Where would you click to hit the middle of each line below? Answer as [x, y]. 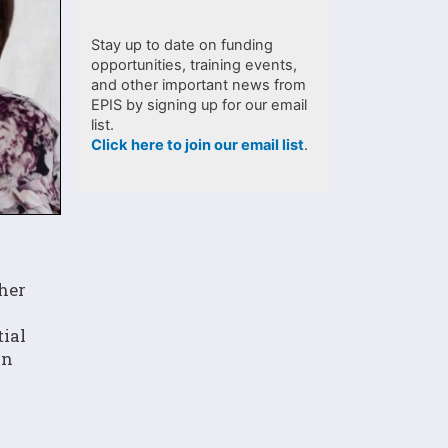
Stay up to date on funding [182, 44]
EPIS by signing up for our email [199, 104]
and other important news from [198, 84]
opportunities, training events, [194, 64]
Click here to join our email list [197, 144]
